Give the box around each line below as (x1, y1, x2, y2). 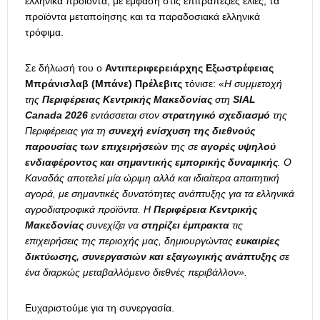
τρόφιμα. (25, 26, 64, 39)
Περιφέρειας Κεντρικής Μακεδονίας (42, 94, 212, 106)
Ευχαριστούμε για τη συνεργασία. (25, 302, 174, 314)
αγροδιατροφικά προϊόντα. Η (25, 204, 154, 216)
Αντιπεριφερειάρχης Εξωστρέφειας (105, 62, 274, 74)
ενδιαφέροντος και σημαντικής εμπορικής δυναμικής (25, 156, 278, 169)
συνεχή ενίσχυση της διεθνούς (109, 125, 255, 137)
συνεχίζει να (84, 219, 141, 231)
